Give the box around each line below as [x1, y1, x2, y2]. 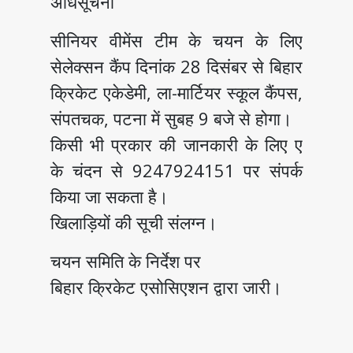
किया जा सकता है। [50, 184, 174, 209]
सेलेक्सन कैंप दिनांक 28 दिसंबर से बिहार [50, 54, 303, 79]
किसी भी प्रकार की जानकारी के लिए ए [50, 132, 303, 157]
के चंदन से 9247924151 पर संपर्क [50, 158, 303, 183]
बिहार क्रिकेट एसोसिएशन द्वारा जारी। [50, 275, 283, 299]
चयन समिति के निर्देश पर [50, 249, 206, 273]
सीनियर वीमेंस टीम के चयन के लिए [50, 28, 303, 53]
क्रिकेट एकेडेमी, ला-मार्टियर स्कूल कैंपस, [50, 80, 303, 105]
